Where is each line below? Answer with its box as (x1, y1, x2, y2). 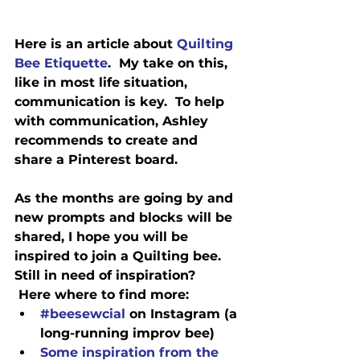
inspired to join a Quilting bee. (14, 247, 221, 264)
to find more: (97, 286, 189, 302)
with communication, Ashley (14, 112, 212, 129)
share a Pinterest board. (14, 151, 178, 167)
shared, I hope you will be (14, 228, 192, 244)
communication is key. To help (14, 93, 228, 109)
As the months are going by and (14, 190, 237, 206)
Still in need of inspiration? (14, 267, 199, 283)
